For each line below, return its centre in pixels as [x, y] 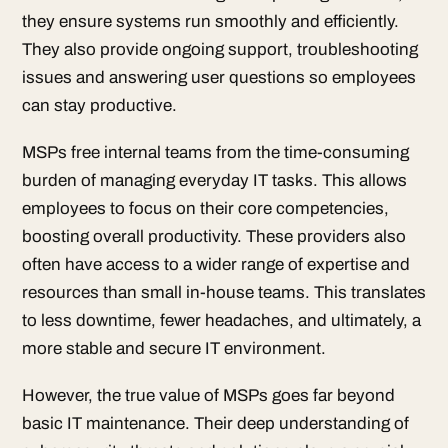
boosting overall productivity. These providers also [214, 237]
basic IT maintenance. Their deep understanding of [215, 423]
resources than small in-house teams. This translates [224, 293]
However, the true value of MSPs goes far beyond [208, 395]
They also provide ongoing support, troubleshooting [220, 50]
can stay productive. [99, 106]
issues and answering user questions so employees [219, 78]
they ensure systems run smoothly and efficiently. [210, 22]
